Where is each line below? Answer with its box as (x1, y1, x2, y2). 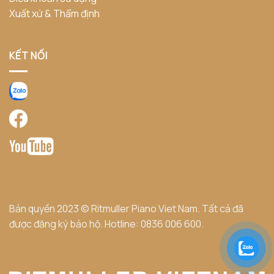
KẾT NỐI (9, 49, 48, 63)
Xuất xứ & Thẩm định (9, 6, 100, 20)
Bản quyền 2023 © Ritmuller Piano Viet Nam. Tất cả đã (9, 201, 243, 215)
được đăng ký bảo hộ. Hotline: (9, 217, 141, 231)
